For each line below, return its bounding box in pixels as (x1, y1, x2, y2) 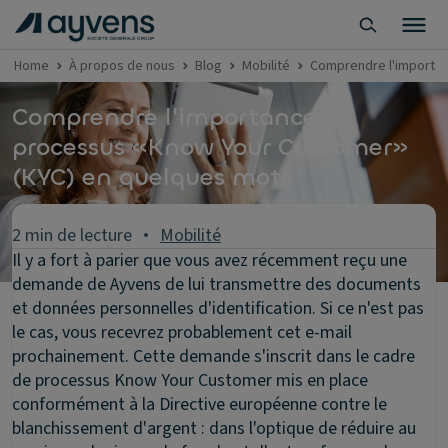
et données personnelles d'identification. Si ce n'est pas (12, 296, 424, 321)
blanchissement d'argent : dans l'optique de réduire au (12, 416, 416, 441)
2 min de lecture (12, 223, 132, 248)
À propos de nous (69, 56, 175, 76)
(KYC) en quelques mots (12, 161, 292, 193)
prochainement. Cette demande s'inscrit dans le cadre (12, 344, 415, 369)
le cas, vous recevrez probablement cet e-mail (12, 320, 352, 345)
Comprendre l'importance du (12, 101, 354, 133)
